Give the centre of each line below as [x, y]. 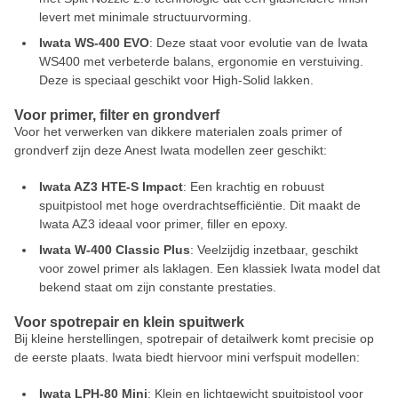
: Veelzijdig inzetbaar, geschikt [274, 250]
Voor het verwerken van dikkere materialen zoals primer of [178, 131]
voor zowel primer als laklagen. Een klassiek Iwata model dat [210, 268]
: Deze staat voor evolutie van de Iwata [259, 43]
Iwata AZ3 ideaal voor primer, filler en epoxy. [163, 224]
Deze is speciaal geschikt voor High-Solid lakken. [176, 80]
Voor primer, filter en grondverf [117, 115]
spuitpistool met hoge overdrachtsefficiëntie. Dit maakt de [200, 205]
